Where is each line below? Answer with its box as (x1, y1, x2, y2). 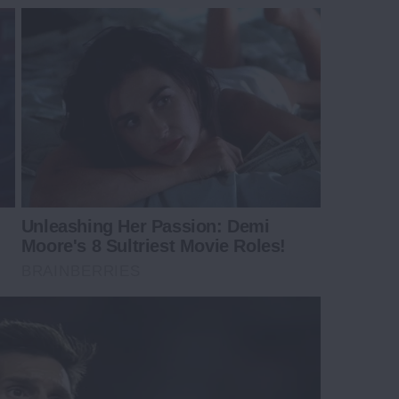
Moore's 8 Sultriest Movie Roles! (20, 236, 286, 256)
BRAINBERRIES (20, 263, 141, 281)
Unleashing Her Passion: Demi (20, 216, 270, 237)
